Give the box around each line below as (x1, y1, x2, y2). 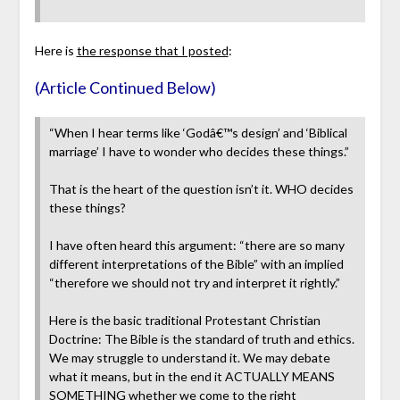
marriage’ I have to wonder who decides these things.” (48, 144, 349, 160)
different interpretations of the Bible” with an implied (48, 256, 344, 272)
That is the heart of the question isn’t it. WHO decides (48, 181, 354, 197)
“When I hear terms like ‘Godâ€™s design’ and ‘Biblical (48, 125, 347, 141)
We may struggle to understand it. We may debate (48, 350, 330, 366)
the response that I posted (76, 43, 229, 59)
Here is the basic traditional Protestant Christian (48, 312, 321, 329)
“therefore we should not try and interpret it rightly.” (48, 275, 340, 291)
